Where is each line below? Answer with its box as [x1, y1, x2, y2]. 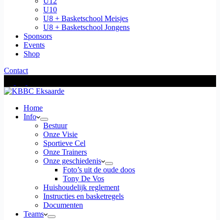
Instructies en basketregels [43, 192, 124, 200]
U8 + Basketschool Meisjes [43, 14, 128, 23]
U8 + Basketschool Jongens [43, 23, 130, 31]
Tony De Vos [63, 174, 104, 183]
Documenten [43, 201, 83, 209]
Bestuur [43, 121, 67, 130]
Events [24, 41, 45, 49]
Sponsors [24, 32, 52, 40]
